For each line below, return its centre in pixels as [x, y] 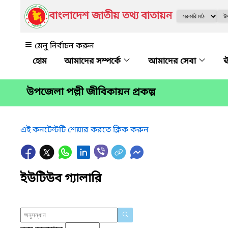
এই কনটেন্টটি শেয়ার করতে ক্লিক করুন [84, 130]
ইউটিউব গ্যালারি [61, 179]
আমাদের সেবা [173, 62]
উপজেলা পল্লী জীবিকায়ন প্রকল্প [91, 93]
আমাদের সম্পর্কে [93, 62]
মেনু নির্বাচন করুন [64, 46]
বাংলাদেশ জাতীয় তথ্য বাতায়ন [110, 16]
